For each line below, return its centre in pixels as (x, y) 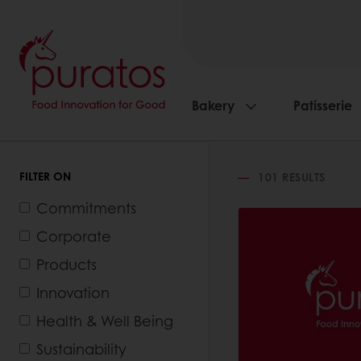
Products (66, 265)
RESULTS (304, 176)
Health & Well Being (105, 321)
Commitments (86, 208)
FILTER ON (45, 176)
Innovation (73, 293)
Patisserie (323, 105)
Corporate (74, 237)
